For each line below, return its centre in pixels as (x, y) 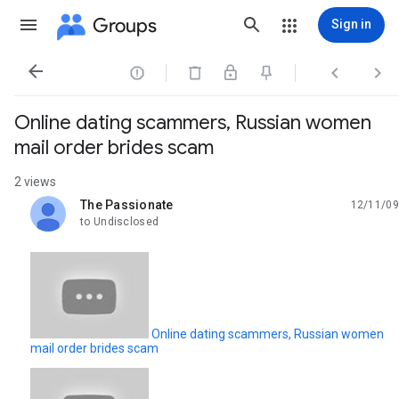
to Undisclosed (120, 222)
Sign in (351, 24)
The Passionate (127, 205)
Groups (125, 25)
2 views (35, 182)
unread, (102, 212)
